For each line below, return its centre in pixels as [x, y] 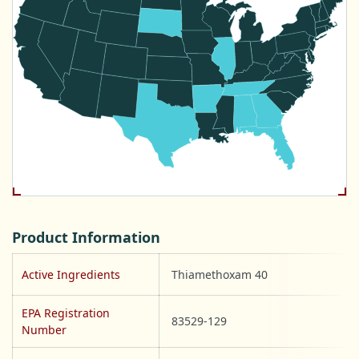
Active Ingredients [71, 275]
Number [44, 330]
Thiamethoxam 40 [220, 275]
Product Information [86, 238]
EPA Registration [66, 313]
